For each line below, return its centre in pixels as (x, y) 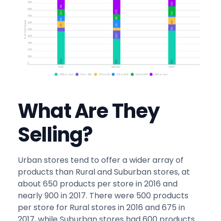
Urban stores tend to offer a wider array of (101, 160)
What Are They (89, 111)
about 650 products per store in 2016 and (98, 184)
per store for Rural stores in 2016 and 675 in (101, 207)
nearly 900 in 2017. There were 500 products (103, 195)
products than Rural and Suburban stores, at (104, 172)
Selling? (55, 134)
